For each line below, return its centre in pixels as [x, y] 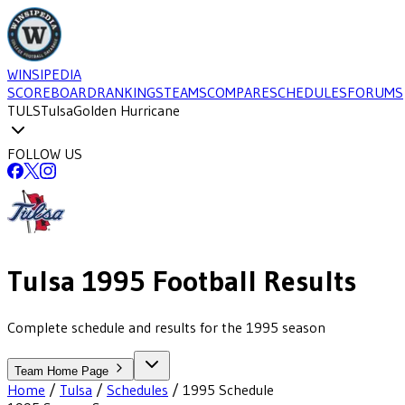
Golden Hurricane [127, 110]
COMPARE [238, 92]
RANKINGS [130, 92]
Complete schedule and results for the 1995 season [166, 327]
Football [201, 281]
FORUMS [375, 92]
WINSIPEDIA [44, 74]
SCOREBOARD [52, 92]
